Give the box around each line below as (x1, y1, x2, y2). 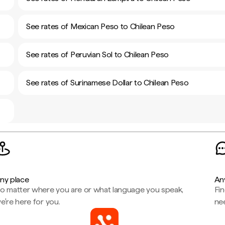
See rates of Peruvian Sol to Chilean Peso (26, 50, 169, 59)
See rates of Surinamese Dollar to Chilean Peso (26, 78, 189, 87)
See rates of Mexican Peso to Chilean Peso (26, 22, 175, 31)
